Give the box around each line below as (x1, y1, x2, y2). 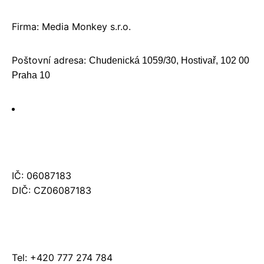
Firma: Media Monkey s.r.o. (12, 21, 131, 32)
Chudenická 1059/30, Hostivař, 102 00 (89, 55, 249, 65)
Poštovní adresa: (12, 54, 89, 66)
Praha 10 (12, 70, 50, 80)
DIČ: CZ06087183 (12, 184, 91, 196)
